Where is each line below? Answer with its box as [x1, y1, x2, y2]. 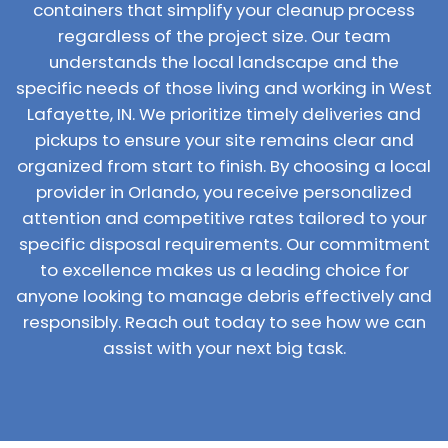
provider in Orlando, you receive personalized [36, 180, 412, 204]
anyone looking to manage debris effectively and [16, 284, 432, 308]
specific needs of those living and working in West [16, 76, 432, 100]
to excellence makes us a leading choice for [39, 258, 409, 282]
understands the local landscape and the [49, 50, 399, 74]
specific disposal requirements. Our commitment [18, 232, 430, 256]
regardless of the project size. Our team [57, 24, 391, 48]
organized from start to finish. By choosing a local [17, 154, 431, 178]
